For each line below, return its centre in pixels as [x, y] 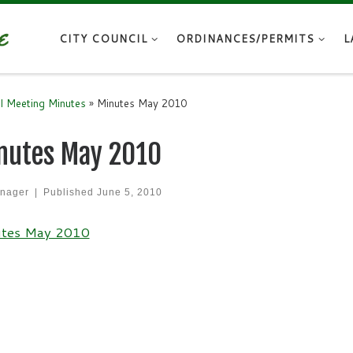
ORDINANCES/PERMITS [245, 38]
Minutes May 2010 [142, 103]
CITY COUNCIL [103, 38]
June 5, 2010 [130, 191]
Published [71, 191]
